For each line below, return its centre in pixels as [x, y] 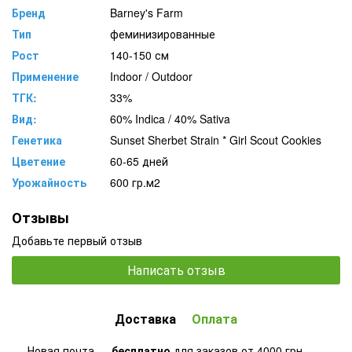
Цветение [38, 161]
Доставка [145, 318]
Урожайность [49, 182]
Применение [45, 76]
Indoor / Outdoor [151, 76]
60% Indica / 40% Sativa [172, 118]
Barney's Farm [147, 12]
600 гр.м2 [135, 182]
